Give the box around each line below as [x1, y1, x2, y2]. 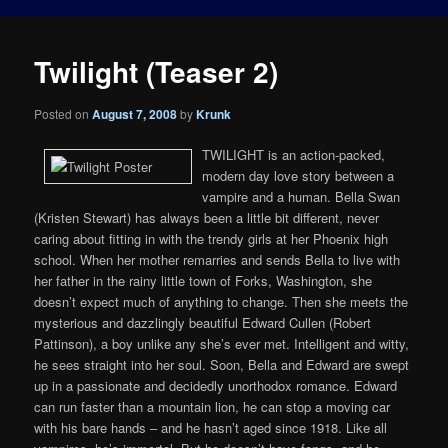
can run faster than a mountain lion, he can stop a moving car [34, 396, 391, 416]
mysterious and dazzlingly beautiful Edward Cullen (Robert [34, 312, 372, 332]
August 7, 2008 [92, 104, 178, 123]
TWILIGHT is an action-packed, [202, 144, 386, 164]
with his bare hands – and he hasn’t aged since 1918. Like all [34, 417, 388, 437]
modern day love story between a [202, 165, 395, 185]
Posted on [34, 104, 93, 122]
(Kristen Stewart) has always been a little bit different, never [34, 207, 380, 227]
